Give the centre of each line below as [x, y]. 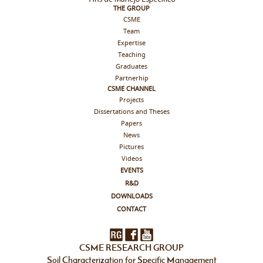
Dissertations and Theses [131, 112]
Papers [131, 124]
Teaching [131, 55]
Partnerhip [131, 78]
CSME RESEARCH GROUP [131, 248]
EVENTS [131, 171]
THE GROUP [131, 9]
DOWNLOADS [131, 196]
